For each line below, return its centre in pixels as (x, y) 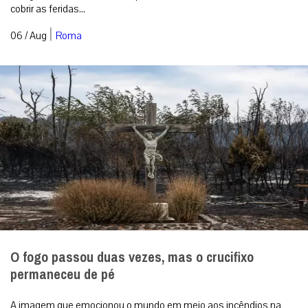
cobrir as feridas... (48, 9)
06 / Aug (29, 35)
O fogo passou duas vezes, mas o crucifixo (132, 257)
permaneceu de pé (63, 274)
